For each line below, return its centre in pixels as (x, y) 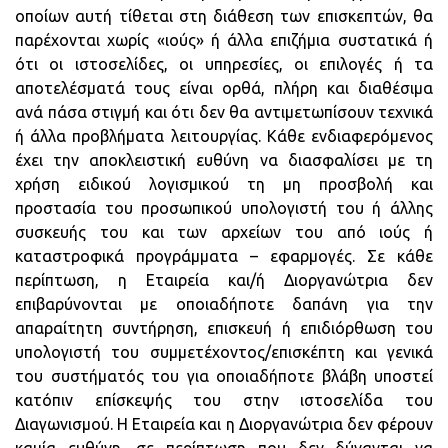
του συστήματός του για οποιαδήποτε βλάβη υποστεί (224, 376)
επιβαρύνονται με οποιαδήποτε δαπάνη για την (224, 304)
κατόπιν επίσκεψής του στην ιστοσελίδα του (224, 400)
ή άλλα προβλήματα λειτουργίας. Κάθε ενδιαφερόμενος (224, 136)
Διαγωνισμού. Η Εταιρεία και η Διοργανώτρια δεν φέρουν (224, 424)
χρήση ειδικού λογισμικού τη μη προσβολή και (224, 184)
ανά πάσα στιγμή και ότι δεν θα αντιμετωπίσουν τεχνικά (224, 112)
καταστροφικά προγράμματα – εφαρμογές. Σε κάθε (224, 256)
